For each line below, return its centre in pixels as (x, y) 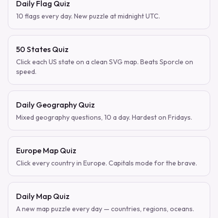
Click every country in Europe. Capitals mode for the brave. (107, 163)
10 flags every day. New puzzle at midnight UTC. (88, 16)
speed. (26, 72)
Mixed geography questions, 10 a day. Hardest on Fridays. (104, 117)
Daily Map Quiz (43, 196)
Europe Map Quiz (46, 150)
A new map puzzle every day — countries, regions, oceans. (105, 209)
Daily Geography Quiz (55, 105)
